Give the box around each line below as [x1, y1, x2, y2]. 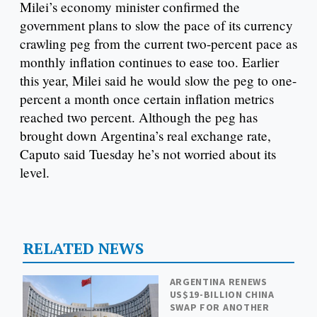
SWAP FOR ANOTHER [169, 301, 270, 314]
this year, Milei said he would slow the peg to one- [20, 71, 296, 90]
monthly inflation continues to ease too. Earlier [20, 53, 279, 71]
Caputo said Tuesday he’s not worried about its [20, 145, 276, 163]
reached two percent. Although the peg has [20, 108, 258, 127]
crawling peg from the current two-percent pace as [20, 35, 297, 53]
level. [20, 163, 50, 182]
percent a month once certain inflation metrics [20, 90, 274, 108]
